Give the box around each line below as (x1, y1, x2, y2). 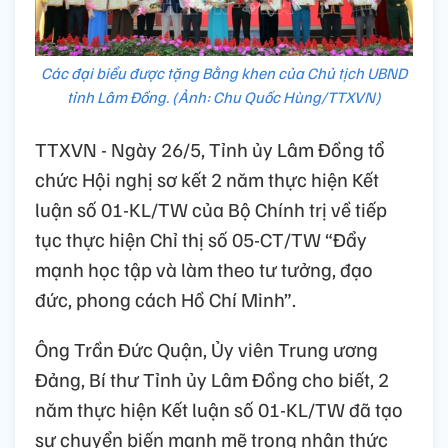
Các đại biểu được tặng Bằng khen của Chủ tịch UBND (41, 62, 407, 83)
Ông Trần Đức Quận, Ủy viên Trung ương (35, 335, 378, 362)
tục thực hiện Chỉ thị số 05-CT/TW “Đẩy (35, 225, 367, 252)
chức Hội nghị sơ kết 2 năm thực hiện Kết (35, 165, 379, 192)
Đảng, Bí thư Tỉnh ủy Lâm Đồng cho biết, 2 (35, 365, 389, 392)
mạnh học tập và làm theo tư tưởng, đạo (35, 255, 373, 282)
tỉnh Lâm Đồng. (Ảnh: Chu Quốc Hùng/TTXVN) (67, 86, 381, 107)
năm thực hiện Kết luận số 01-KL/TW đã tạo (35, 395, 403, 422)
